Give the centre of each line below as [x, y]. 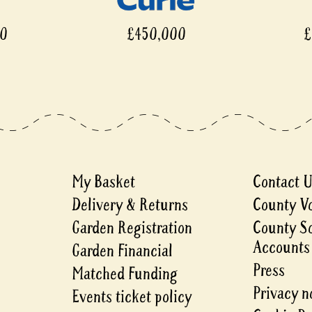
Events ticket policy [131, 297]
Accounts [282, 248]
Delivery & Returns [130, 205]
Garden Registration [132, 228]
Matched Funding [124, 274]
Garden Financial [122, 251]
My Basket [103, 182]
